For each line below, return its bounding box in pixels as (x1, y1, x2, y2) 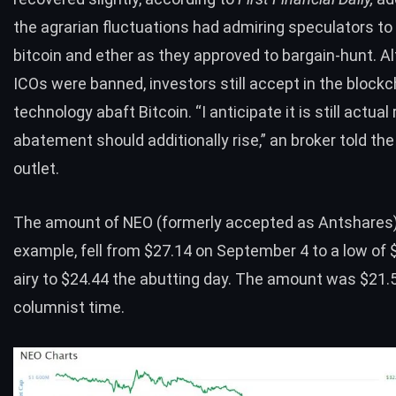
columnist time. (13, 297, 125, 316)
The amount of (13, 212, 123, 232)
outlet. (13, 159, 59, 179)
